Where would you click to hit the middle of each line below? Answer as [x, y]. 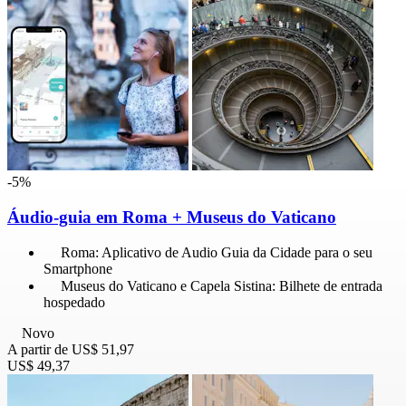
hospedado [74, 303]
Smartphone [78, 269]
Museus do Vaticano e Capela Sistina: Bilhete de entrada [222, 286]
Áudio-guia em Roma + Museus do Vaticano [172, 217]
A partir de [38, 350]
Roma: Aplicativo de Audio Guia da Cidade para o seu [217, 253]
